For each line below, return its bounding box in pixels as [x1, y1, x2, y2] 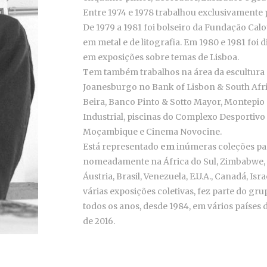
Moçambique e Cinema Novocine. [83, 126, 222, 138]
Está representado [83, 141, 159, 153]
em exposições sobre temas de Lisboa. [83, 52, 239, 63]
